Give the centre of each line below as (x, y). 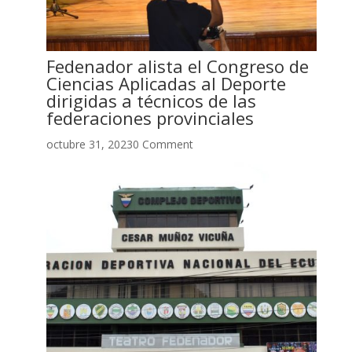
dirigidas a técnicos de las (151, 100)
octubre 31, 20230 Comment (119, 144)
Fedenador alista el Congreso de (177, 66)
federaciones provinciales (150, 117)
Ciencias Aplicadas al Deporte (166, 83)
